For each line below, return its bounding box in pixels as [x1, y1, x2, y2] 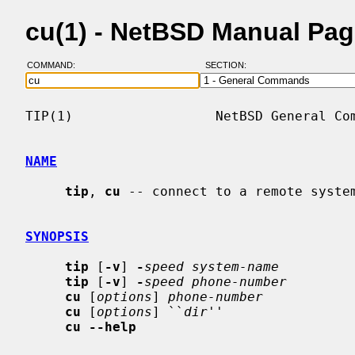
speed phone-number [144, 273, 287, 289]
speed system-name [144, 258, 279, 274]
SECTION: [204, 60, 254, 71]
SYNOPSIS [25, 228, 89, 244]
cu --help [65, 319, 136, 334]
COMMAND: [26, 60, 85, 71]
